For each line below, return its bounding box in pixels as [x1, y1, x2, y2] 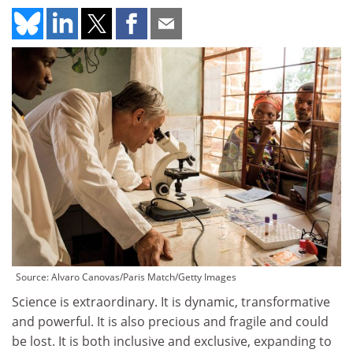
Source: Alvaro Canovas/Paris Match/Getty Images [16, 270, 236, 284]
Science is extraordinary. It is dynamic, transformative [12, 293, 330, 311]
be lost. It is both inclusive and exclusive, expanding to [12, 333, 332, 351]
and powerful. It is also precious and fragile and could [12, 313, 329, 331]
